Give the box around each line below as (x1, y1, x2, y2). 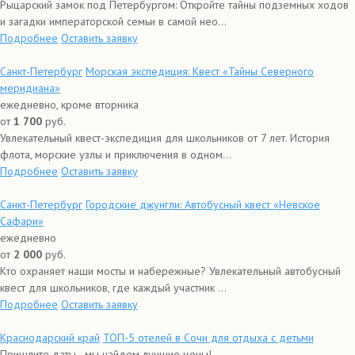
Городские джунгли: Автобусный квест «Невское (86, 197, 320, 212)
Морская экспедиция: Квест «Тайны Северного (86, 64, 314, 78)
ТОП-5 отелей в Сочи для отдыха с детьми (103, 330, 314, 345)
